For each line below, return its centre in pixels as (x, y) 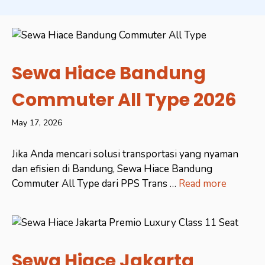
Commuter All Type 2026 (124, 100)
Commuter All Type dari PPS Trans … (95, 184)
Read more (203, 184)
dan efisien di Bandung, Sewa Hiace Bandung (112, 169)
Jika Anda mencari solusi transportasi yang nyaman (125, 154)
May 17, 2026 (37, 123)
